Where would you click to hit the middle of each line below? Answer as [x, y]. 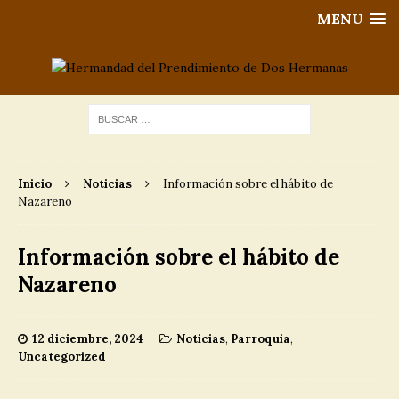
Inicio [35, 184]
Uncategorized [62, 357]
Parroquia [261, 339]
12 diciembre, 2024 [88, 339]
